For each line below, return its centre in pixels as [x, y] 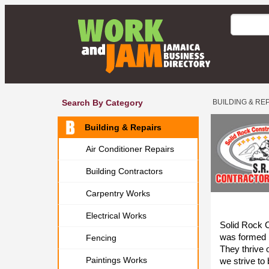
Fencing [101, 238]
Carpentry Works [118, 193]
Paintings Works [116, 260]
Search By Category [102, 103]
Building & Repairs [123, 127]
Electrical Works [116, 216]
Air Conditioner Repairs [130, 149]
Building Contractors [124, 171]
